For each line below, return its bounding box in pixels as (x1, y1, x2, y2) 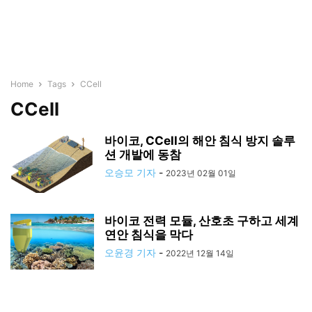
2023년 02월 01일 (166, 168, 236, 178)
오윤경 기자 (104, 247, 156, 258)
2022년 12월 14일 (166, 248, 234, 258)
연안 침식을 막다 (104, 228, 193, 242)
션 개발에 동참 (104, 148, 181, 162)
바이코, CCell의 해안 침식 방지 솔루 (104, 134, 295, 148)
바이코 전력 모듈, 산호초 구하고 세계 (104, 214, 299, 228)
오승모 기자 (104, 166, 156, 178)
